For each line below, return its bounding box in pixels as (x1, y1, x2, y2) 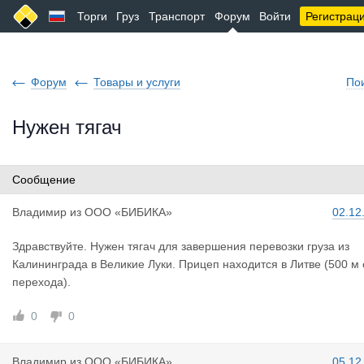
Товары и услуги (93, 76, 180, 89)
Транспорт (149, 10, 205, 23)
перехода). (12, 275, 71, 288)
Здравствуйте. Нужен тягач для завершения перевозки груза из (12, 240, 349, 253)
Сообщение (12, 173, 76, 186)
